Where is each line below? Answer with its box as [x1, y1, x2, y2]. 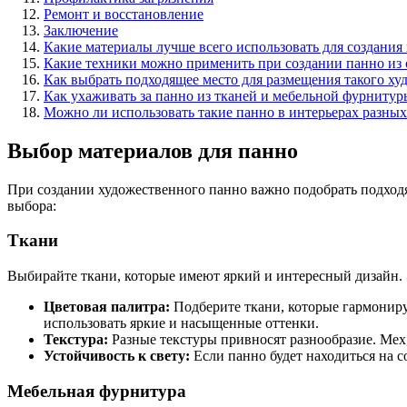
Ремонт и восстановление [44, 5, 203, 22]
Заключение [44, 22, 118, 38]
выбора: [7, 197, 56, 213]
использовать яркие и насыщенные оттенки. [44, 315, 319, 332]
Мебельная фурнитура [7, 381, 186, 401]
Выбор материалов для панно [7, 138, 298, 163]
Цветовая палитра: [44, 299, 170, 315]
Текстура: [44, 332, 108, 348]
